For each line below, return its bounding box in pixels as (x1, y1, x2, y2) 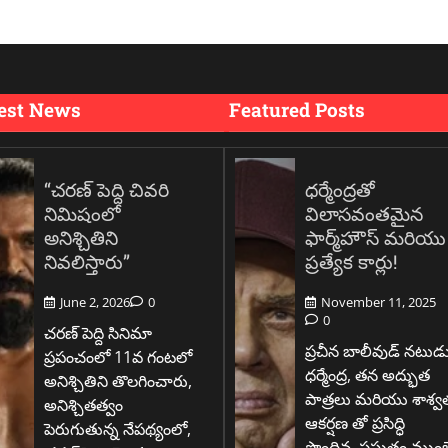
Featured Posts (229, 96, 365, 122)
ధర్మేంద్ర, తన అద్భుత (304, 364, 430, 387)
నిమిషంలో (43, 200, 121, 226)
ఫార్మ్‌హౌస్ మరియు (304, 224, 446, 250)
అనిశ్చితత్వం (43, 394, 123, 417)
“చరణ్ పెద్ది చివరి (43, 176, 169, 202)
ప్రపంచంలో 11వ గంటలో (43, 346, 192, 369)
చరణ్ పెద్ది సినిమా (43, 322, 152, 345)
